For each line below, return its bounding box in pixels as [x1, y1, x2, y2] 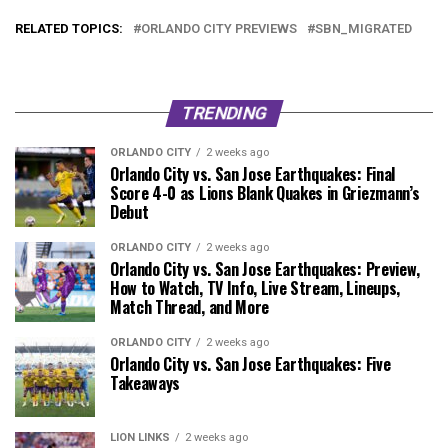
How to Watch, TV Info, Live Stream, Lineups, [110, 275, 400, 300]
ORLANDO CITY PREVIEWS [141, 20, 297, 36]
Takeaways [110, 370, 181, 395]
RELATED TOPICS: [15, 20, 123, 36]
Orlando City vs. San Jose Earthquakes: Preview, [110, 256, 420, 281]
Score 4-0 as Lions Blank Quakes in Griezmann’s [110, 180, 420, 205]
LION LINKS [110, 430, 170, 444]
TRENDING [178, 102, 270, 123]
